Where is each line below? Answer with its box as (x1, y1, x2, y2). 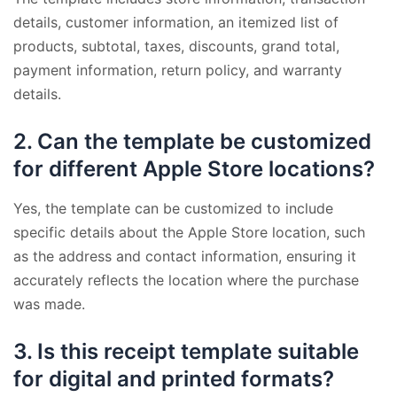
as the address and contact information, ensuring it (13, 246, 356, 265)
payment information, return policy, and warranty (13, 60, 342, 79)
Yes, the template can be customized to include (13, 198, 333, 217)
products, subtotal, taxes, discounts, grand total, (13, 36, 339, 55)
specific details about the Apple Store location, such (13, 222, 365, 241)
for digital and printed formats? (13, 365, 334, 392)
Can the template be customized (37, 128, 371, 154)
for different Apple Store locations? (13, 155, 375, 182)
